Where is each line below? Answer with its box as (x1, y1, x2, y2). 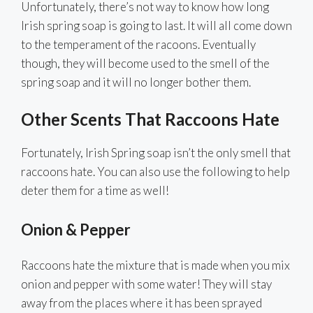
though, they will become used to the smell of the (21, 56, 270, 71)
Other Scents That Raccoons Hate (21, 108, 279, 129)
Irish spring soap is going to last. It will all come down (21, 18, 292, 34)
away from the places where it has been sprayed (21, 296, 262, 311)
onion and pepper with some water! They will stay (21, 277, 272, 292)
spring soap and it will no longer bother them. (21, 75, 251, 90)
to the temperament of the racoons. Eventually (21, 37, 256, 52)
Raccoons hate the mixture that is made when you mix (21, 258, 290, 273)
